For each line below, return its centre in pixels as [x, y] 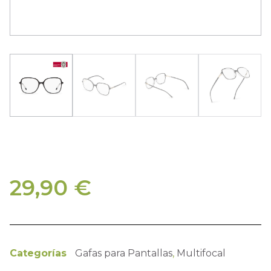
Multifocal [201, 253]
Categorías [38, 253]
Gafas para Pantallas [124, 253]
